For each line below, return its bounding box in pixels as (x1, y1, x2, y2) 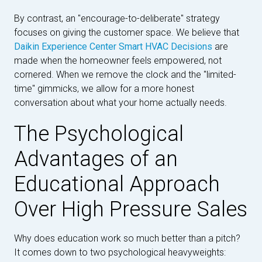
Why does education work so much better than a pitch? (14, 233, 240, 244)
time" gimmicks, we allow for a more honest (14, 83, 194, 94)
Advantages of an (14, 147, 178, 171)
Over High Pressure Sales (14, 197, 247, 222)
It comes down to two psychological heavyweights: (14, 247, 226, 258)
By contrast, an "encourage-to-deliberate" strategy (14, 13, 220, 24)
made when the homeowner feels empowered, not (14, 55, 222, 66)
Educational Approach (14, 172, 220, 196)
